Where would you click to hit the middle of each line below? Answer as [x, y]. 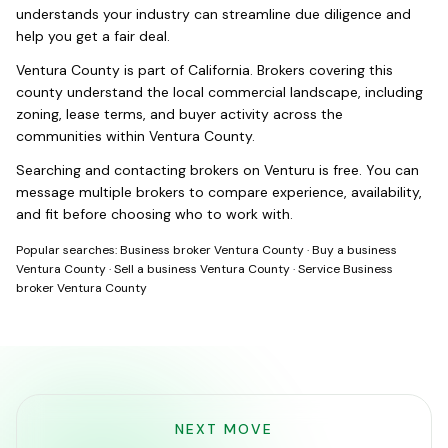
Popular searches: [66, 250]
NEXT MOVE [224, 429]
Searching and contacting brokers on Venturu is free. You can [217, 170]
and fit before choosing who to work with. [154, 214]
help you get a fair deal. [93, 36]
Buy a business [354, 250]
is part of [154, 70]
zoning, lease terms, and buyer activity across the [179, 114]
